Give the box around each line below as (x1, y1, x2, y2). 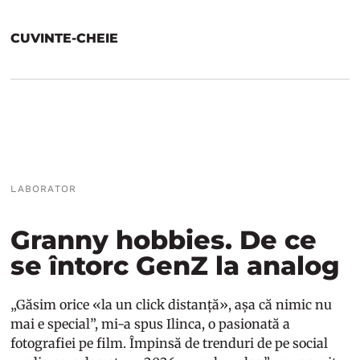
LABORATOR (10, 182, 77, 194)
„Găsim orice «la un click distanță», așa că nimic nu (10, 296, 333, 313)
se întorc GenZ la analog (10, 249, 341, 281)
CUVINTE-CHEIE (10, 30, 119, 46)
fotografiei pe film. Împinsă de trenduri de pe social (10, 334, 329, 351)
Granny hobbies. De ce (10, 223, 317, 256)
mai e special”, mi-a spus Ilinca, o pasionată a (10, 315, 291, 332)
